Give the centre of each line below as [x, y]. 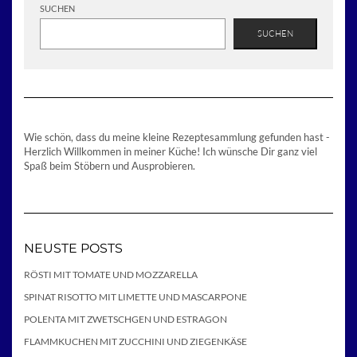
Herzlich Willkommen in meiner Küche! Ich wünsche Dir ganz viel [171, 151]
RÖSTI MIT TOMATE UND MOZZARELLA [111, 274]
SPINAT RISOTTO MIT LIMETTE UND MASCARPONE [135, 296]
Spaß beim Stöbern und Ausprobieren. [110, 165]
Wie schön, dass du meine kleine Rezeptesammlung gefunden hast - [177, 137]
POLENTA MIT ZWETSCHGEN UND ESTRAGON [126, 319]
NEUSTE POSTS [73, 248]
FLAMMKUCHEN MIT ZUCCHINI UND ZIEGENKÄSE [135, 341]
